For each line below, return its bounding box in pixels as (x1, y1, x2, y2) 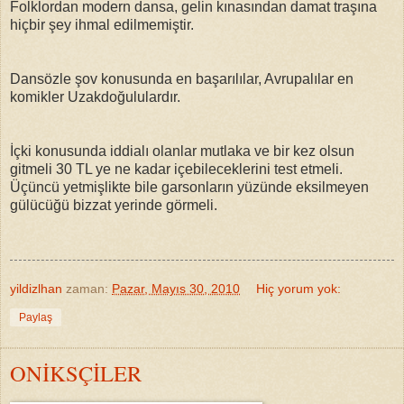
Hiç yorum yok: (256, 280, 342, 296)
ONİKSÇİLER (10, 357, 142, 388)
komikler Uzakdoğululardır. (10, 88, 180, 105)
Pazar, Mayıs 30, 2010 (112, 280, 240, 296)
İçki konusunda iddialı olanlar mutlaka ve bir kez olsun (10, 142, 354, 159)
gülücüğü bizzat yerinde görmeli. (10, 197, 217, 213)
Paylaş (19, 310, 52, 324)
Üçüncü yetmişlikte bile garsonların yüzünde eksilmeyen (10, 179, 369, 195)
